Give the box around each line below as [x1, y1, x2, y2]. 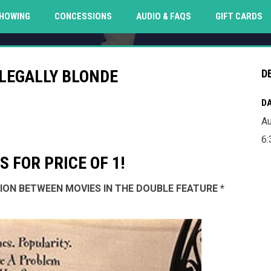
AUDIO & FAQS [135, 11, 191, 22]
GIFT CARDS [215, 11, 263, 22]
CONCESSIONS [54, 11, 112, 22]
